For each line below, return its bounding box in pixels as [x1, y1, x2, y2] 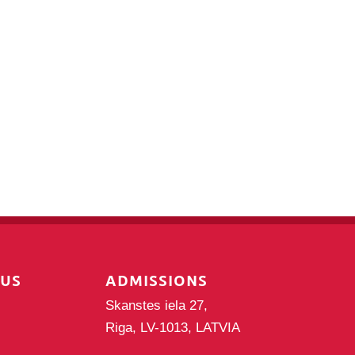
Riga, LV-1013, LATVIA [105, 319, 240, 335]
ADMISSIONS [105, 270, 208, 289]
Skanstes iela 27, [105, 297, 208, 313]
